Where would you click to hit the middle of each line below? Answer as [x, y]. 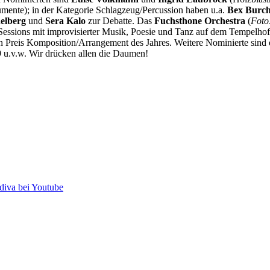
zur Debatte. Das [120, 20]
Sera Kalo [65, 20]
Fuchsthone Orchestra [200, 20]
